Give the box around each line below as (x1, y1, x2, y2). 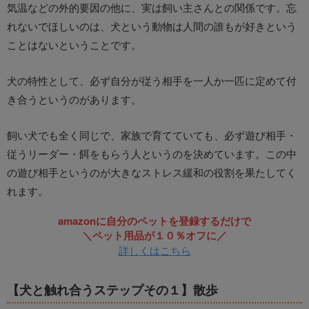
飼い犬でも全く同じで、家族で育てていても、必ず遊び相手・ (7, 128, 297, 143)
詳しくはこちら (118, 243, 191, 258)
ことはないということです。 (7, 37, 141, 52)
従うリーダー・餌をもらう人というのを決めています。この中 (7, 146, 297, 161)
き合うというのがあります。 (7, 92, 141, 107)
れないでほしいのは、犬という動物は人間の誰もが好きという (7, 19, 297, 34)
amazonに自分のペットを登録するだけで (58, 213, 251, 229)
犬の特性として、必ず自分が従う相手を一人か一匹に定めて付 (7, 73, 297, 88)
